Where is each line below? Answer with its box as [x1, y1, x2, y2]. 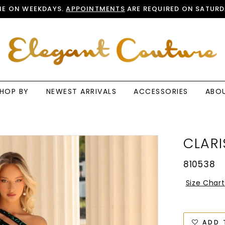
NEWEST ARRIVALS [46, 86, 117, 97]
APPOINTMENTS [66, 4, 125, 14]
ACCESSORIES [134, 86, 188, 97]
